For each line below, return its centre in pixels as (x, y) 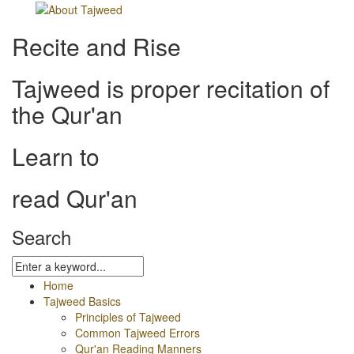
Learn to (56, 156)
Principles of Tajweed (128, 317)
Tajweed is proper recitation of (171, 88)
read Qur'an (75, 198)
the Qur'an (67, 115)
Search (41, 237)
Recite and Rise (96, 47)
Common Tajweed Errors (137, 333)
